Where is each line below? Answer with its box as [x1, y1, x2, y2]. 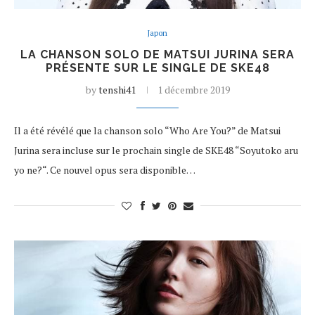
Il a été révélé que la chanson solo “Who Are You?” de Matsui [14, 124, 281, 137]
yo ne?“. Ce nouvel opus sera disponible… [14, 163, 195, 176]
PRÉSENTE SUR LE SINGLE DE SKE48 [45, 61, 270, 75]
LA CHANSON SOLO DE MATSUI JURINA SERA [20, 48, 295, 61]
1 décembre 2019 [157, 83, 230, 96]
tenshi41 [98, 83, 136, 96]
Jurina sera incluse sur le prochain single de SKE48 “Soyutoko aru [14, 143, 298, 157]
